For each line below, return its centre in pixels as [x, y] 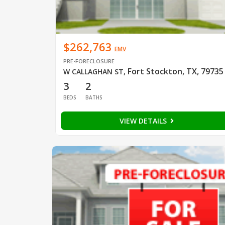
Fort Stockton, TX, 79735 [175, 71]
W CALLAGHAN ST [93, 71]
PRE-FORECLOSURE [89, 61]
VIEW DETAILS [144, 121]
